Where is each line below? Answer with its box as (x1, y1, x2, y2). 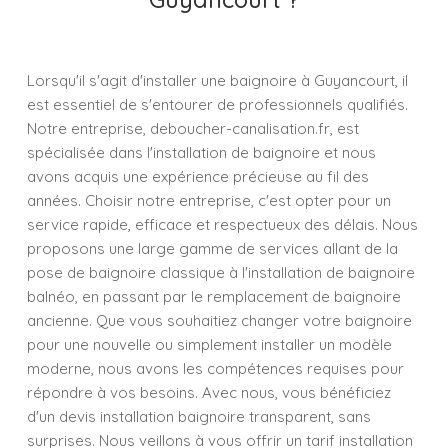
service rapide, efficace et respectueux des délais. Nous (27, 215, 418, 234)
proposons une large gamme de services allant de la (27, 239, 398, 258)
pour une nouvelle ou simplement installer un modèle (27, 335, 392, 354)
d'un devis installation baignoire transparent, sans (27, 407, 371, 426)
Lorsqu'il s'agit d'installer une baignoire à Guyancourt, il (27, 71, 408, 90)
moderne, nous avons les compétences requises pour (27, 359, 404, 378)
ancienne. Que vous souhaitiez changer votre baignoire (27, 311, 412, 330)
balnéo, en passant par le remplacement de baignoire (27, 287, 401, 306)
